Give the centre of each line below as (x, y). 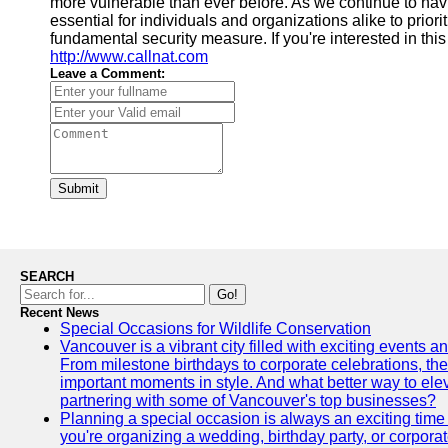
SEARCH (47, 276)
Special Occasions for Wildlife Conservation (215, 328)
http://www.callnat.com (129, 56)
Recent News (59, 312)
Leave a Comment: (107, 73)
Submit (78, 188)
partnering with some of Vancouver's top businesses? (248, 400)
